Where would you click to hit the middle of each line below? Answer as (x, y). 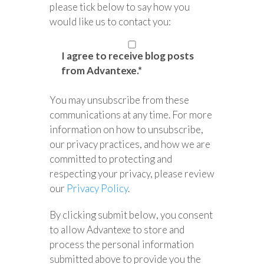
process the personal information (122, 245)
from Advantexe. (100, 71)
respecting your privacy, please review (132, 174)
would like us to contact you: (110, 22)
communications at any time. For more (131, 115)
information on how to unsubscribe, (126, 130)
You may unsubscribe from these (119, 100)
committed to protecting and (111, 159)
